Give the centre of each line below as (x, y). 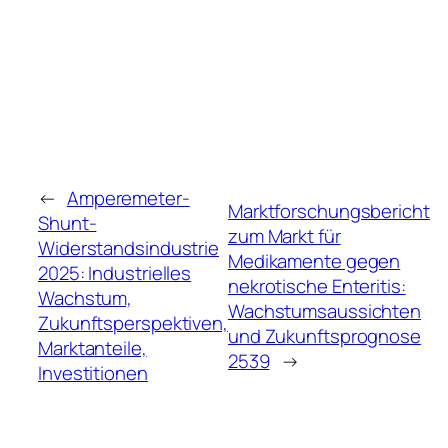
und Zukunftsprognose (324, 335)
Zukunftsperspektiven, (133, 323)
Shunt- (67, 223)
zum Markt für (284, 235)
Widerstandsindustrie (128, 248)
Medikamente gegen (314, 260)
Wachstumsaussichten (324, 310)
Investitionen (93, 373)
